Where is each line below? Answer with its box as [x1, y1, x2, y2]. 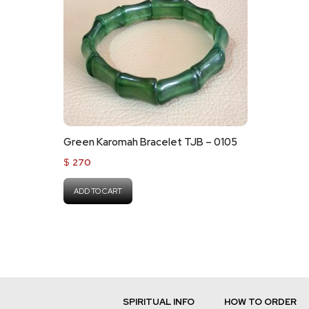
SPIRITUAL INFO [123, 296, 195, 308]
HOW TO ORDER [224, 296, 297, 308]
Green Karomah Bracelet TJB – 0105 [63, 135, 237, 149]
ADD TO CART [74, 186, 122, 196]
